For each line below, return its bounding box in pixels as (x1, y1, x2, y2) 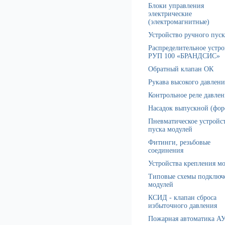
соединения (148, 147, 183, 154)
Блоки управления (148, 2, 204, 10)
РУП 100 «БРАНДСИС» (148, 52, 220, 60)
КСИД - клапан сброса (148, 194, 216, 201)
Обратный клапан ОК (148, 65, 213, 73)
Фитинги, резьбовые (148, 139, 210, 146)
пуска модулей (148, 126, 192, 133)
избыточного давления (148, 202, 217, 209)
